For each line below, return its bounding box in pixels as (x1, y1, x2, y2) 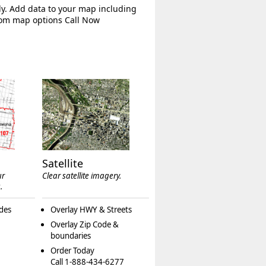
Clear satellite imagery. (42, 170, 121, 182)
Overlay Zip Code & (50, 219, 119, 230)
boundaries (50, 230, 91, 242)
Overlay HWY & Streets (50, 204, 132, 216)
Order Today (50, 245, 94, 256)
